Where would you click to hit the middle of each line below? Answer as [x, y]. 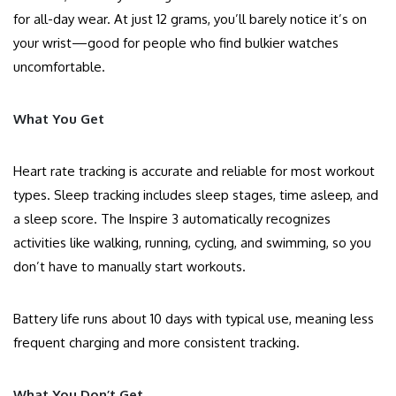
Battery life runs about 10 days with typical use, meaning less [194, 319]
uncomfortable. [59, 67]
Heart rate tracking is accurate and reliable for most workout [194, 171]
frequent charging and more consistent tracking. [156, 343]
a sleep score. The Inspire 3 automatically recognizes [172, 219]
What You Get [59, 119]
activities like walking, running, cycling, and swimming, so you [192, 243]
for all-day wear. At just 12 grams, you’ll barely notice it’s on [190, 19]
